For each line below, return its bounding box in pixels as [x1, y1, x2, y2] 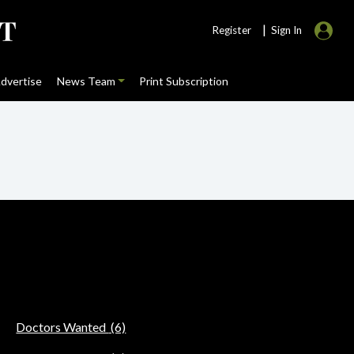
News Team [56, 74, 115, 88]
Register [212, 24, 251, 36]
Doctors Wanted [16, 319, 109, 334]
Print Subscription [138, 74, 228, 88]
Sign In [271, 24, 302, 36]
